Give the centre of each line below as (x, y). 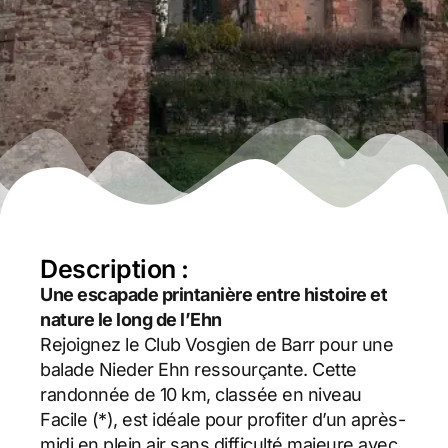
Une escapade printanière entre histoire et (213, 294)
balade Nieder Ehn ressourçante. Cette (198, 369)
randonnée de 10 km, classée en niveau (201, 394)
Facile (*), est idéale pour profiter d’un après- (222, 419)
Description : (114, 269)
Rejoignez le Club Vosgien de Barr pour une (216, 344)
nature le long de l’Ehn (131, 319)
